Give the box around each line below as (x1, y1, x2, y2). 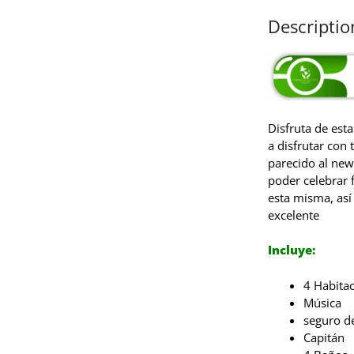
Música (303, 294, 341, 311)
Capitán (303, 329, 345, 345)
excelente (267, 206, 319, 223)
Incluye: (267, 242, 318, 258)
